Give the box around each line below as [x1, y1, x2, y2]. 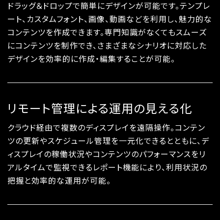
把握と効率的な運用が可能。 [7, 175, 111, 186]
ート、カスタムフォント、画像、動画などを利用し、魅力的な [7, 13, 212, 25]
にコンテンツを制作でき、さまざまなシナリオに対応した [7, 40, 207, 51]
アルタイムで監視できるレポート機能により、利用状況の [7, 162, 207, 173]
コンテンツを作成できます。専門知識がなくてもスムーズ [7, 27, 207, 38]
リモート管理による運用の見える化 [7, 100, 192, 116]
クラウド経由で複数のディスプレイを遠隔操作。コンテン [7, 122, 205, 133]
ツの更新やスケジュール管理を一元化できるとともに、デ [7, 135, 209, 146]
